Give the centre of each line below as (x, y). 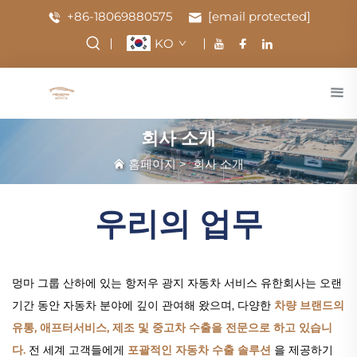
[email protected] (259, 17)
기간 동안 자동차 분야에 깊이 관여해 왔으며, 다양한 (143, 305)
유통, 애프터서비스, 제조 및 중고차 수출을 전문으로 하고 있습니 (172, 327)
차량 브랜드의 (309, 305)
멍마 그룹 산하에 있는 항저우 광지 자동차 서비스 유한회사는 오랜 (177, 282)
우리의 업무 (178, 223)
